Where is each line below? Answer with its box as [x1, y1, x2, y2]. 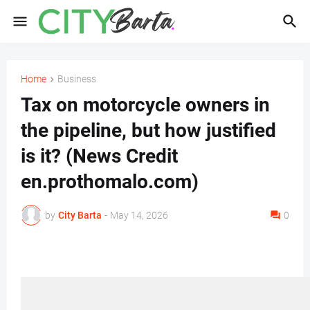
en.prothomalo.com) [21, 170, 199, 194]
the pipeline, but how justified [21, 119, 276, 143]
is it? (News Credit [21, 145, 178, 168]
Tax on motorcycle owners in [21, 93, 270, 117]
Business [57, 73, 96, 84]
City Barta [58, 209, 102, 221]
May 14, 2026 [110, 209, 168, 221]
